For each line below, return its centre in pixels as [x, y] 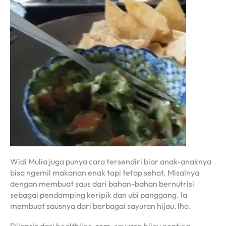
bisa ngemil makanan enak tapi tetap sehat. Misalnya [105, 172]
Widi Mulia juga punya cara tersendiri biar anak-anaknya [111, 161]
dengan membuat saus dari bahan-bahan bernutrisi [102, 183]
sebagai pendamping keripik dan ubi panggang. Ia [99, 194]
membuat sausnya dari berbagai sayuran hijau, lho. [101, 206]
